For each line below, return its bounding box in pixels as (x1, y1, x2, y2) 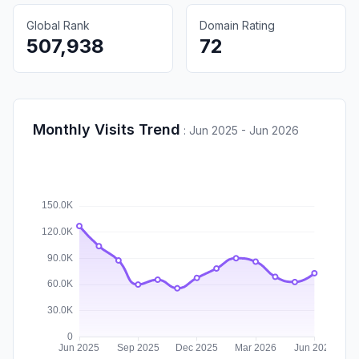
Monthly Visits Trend (33, 120, 180, 138)
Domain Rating (200, 18, 275, 32)
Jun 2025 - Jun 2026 (189, 123, 299, 137)
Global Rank (26, 18, 90, 32)
